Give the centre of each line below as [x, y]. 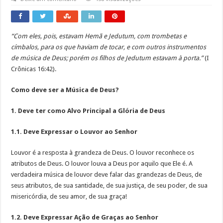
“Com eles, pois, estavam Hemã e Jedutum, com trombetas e [99, 36]
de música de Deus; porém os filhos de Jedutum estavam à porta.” [107, 58]
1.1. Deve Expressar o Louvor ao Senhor [74, 131]
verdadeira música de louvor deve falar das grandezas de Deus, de [107, 174]
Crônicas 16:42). [34, 69]
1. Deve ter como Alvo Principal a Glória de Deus [88, 111]
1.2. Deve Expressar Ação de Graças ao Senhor [85, 217]
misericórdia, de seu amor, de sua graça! [69, 196]
